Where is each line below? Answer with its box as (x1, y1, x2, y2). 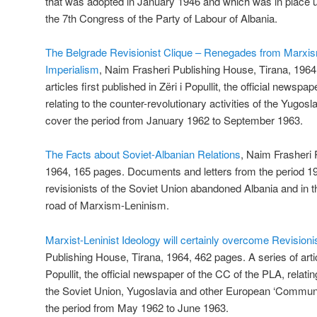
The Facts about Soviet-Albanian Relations (45, 146, 241, 162)
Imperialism (45, 61, 99, 76)
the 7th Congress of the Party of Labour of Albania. (45, 10, 277, 25)
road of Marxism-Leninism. (45, 197, 169, 213)
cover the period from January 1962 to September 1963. (45, 112, 303, 127)
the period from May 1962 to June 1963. (45, 299, 229, 315)
